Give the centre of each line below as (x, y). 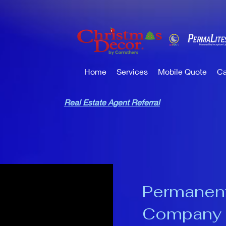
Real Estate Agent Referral (112, 102)
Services (132, 71)
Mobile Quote (182, 71)
